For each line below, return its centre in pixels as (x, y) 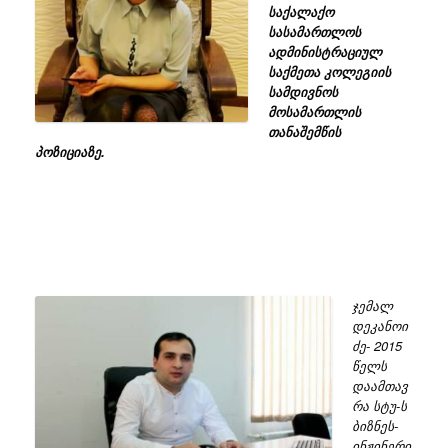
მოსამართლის (314, 112)
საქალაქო (300, 12)
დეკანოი (379, 326)
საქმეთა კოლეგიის (329, 72)
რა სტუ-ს (379, 406)
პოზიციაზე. (70, 152)
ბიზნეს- (374, 426)
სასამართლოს (314, 32)
